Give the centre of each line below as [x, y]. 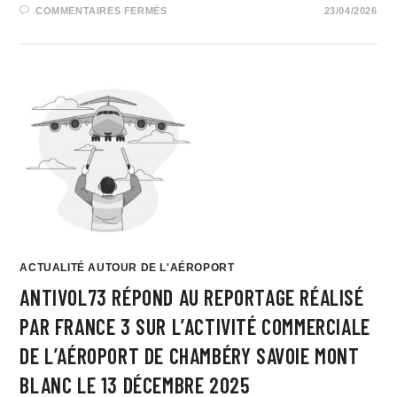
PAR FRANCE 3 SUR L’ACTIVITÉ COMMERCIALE [195, 327]
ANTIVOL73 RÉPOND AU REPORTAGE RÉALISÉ [192, 297]
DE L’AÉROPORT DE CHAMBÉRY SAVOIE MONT [190, 356]
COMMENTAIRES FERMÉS [101, 11]
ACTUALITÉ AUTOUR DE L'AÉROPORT [127, 268]
